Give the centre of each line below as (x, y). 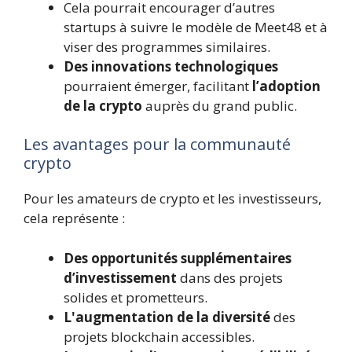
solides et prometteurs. (136, 297)
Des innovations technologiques (171, 66)
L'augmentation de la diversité (167, 317)
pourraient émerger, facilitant (158, 86)
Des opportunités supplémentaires (178, 258)
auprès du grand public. (220, 105)
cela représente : (74, 218)
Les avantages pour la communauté (157, 144)
